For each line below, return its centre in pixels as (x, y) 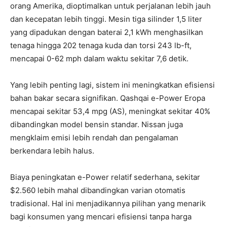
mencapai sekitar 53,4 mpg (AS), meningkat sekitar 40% (110, 111)
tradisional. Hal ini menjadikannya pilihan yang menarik (108, 203)
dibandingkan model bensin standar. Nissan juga (97, 124)
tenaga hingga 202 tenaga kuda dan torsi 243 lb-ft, (101, 45)
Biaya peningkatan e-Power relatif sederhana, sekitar (105, 177)
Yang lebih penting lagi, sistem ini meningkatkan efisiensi (112, 85)
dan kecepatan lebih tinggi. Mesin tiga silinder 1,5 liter (106, 19)
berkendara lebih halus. (52, 150)
